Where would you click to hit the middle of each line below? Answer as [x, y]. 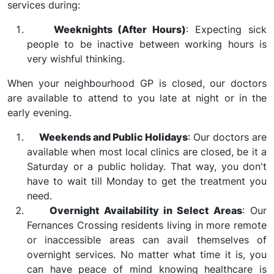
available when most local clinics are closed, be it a [147, 152]
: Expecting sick [226, 29]
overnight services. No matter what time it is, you [147, 254]
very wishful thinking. [76, 59]
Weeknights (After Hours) [120, 29]
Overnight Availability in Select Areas [146, 210]
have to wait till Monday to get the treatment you [147, 181]
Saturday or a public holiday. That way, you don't [147, 166]
